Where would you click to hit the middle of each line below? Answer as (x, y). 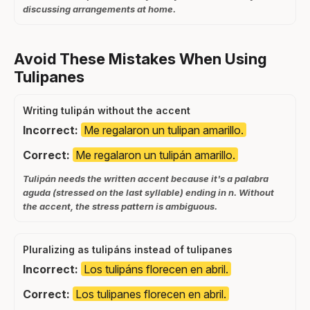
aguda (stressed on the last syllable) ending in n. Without (148, 192)
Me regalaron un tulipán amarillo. (155, 155)
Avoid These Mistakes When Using (140, 58)
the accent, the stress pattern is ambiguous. (120, 206)
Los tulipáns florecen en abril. (156, 269)
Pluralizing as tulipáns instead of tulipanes (128, 249)
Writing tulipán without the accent (107, 110)
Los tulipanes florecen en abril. (151, 294)
